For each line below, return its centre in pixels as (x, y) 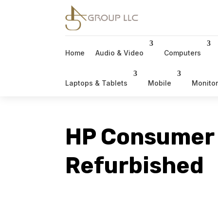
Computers (183, 53)
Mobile (160, 83)
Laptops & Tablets (97, 83)
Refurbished (135, 165)
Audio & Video (120, 53)
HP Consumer (140, 137)
